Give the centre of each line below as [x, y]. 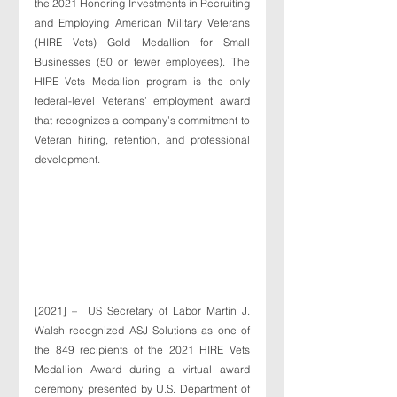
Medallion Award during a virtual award [142, 369]
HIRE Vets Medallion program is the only [142, 81]
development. [69, 159]
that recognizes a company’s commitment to [142, 120]
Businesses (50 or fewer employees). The [142, 62]
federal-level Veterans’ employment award [142, 101]
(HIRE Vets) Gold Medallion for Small [142, 42]
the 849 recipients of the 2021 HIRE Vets [142, 349]
